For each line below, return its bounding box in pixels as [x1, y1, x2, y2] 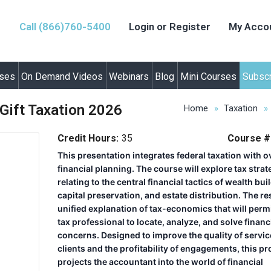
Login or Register [129, 21, 211, 33]
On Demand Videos [21, 71, 103, 82]
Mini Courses [180, 71, 237, 82]
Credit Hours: [57, 132, 119, 144]
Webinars [109, 71, 149, 82]
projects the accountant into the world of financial [57, 256, 264, 267]
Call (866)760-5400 [19, 21, 111, 33]
